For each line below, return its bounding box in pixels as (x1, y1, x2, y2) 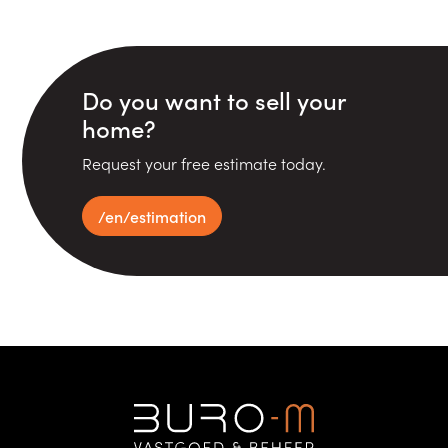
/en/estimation (98, 204, 207, 227)
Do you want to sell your (82, 82, 346, 116)
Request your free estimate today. (82, 151, 327, 174)
